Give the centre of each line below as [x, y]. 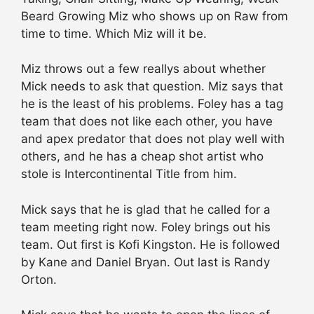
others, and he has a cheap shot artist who [142, 157]
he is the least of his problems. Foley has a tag [152, 104]
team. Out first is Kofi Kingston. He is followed [151, 244]
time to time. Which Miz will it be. [114, 33]
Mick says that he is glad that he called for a [146, 209]
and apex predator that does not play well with [153, 139]
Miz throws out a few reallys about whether [143, 69]
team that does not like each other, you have [147, 122]
